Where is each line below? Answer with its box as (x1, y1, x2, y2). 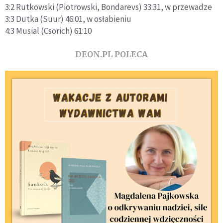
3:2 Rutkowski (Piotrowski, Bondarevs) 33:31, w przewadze (5, 1, 212, 12)
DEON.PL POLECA (75, 49, 148, 59)
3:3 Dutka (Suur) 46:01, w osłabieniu (5, 13, 131, 24)
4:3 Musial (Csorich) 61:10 (5, 25, 92, 36)
